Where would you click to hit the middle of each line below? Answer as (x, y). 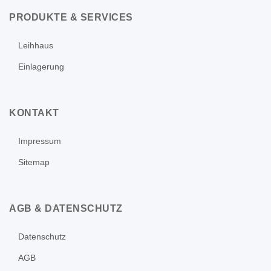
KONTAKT (34, 113)
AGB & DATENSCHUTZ (66, 209)
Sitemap (34, 162)
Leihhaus (36, 46)
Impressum (40, 141)
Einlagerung (41, 67)
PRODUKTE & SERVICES (71, 18)
